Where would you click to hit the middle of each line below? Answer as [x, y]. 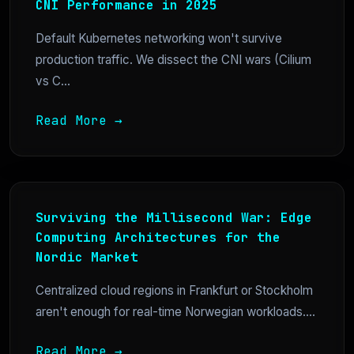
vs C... [53, 81]
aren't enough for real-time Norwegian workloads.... [175, 311]
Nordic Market [87, 257]
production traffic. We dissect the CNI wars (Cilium [173, 59]
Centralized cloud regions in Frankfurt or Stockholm [174, 290]
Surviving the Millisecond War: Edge [174, 217]
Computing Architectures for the [158, 237]
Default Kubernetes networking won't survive [159, 38]
